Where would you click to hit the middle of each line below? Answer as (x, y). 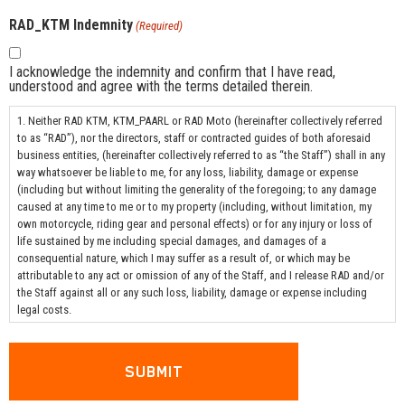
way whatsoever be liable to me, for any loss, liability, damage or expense (188, 173)
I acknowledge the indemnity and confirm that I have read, (172, 71)
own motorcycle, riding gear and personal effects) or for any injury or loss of (195, 224)
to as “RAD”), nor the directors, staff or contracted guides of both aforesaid (194, 138)
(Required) (160, 25)
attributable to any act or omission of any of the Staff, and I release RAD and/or (201, 276)
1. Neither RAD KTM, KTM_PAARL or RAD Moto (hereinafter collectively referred (200, 121)
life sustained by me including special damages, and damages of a (172, 241)
